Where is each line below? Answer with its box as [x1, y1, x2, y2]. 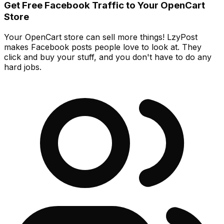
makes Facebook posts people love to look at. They [4, 41, 201, 52]
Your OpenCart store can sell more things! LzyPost [4, 31, 197, 42]
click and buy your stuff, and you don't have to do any [4, 51, 211, 62]
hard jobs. [4, 61, 41, 72]
